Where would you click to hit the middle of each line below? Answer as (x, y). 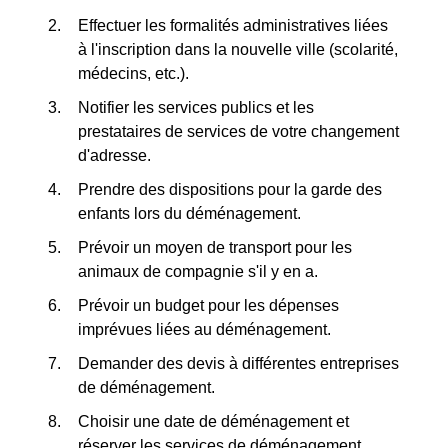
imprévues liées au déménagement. (204, 329)
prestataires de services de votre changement (238, 131)
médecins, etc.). (133, 73)
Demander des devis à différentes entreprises (238, 363)
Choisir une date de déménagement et (213, 421)
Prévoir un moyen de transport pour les (215, 247)
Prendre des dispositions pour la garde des (230, 189)
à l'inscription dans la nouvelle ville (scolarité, (238, 49)
